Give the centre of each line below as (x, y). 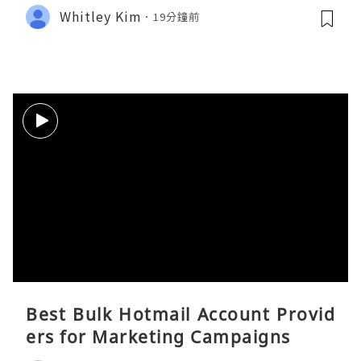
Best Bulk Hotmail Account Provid (180, 314)
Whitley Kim (101, 17)
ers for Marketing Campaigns (158, 336)
